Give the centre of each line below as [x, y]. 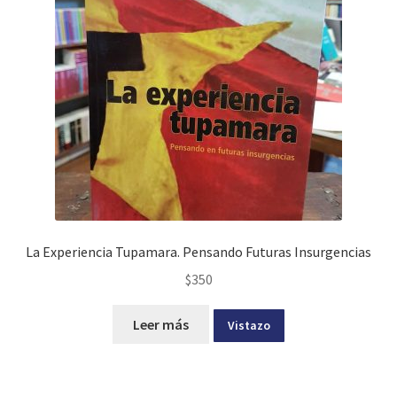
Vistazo [249, 325]
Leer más [161, 324]
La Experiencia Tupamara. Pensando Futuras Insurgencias [198, 252]
